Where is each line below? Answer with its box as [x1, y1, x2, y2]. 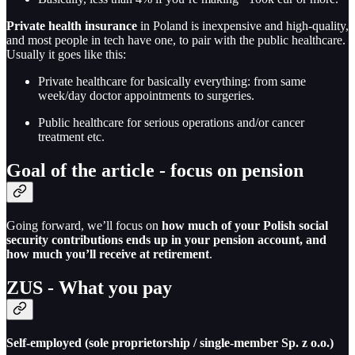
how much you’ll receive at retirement [6, 246, 209, 261]
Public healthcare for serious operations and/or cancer [38, 116, 304, 130]
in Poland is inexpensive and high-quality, [137, 19, 349, 33]
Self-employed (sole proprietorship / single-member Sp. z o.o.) [6, 335, 334, 349]
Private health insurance [6, 19, 137, 33]
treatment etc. [38, 130, 105, 144]
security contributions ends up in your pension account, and [6, 232, 326, 246]
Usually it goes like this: [6, 48, 126, 62]
